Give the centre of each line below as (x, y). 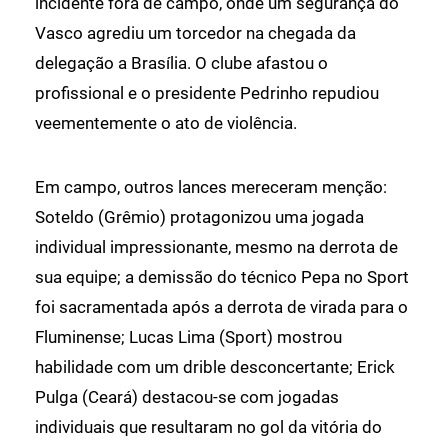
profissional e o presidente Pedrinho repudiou (207, 92)
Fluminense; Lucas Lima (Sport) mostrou (188, 336)
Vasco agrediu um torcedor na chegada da (195, 32)
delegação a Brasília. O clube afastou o (181, 62)
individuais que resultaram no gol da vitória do (208, 426)
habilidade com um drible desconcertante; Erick (215, 366)
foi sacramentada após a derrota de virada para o (221, 306)
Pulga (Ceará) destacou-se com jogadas (187, 396)
